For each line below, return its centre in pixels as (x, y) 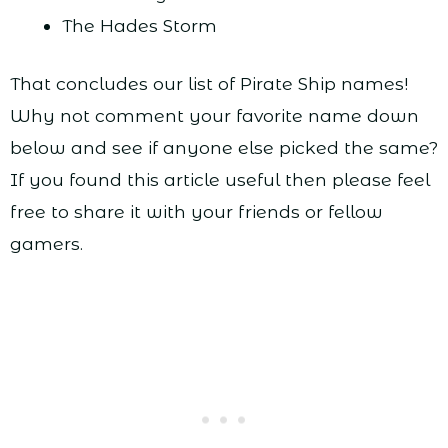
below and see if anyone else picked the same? (224, 147)
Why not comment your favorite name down (214, 115)
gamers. (46, 243)
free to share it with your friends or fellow (196, 211)
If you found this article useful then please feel (220, 179)
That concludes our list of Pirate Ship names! (209, 83)
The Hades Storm (139, 25)
